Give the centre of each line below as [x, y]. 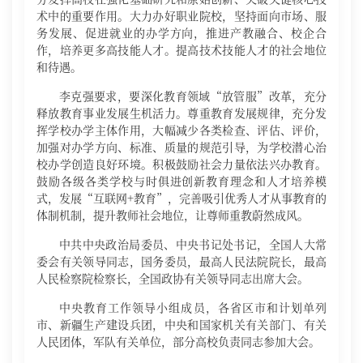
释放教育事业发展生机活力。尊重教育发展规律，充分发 [181, 113]
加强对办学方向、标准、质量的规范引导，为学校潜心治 [181, 147]
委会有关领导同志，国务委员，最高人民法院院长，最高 [181, 261]
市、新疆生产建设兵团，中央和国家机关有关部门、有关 [181, 324]
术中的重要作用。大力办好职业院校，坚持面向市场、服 [181, 15]
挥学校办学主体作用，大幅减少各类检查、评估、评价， [181, 130]
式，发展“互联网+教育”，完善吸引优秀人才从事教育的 [181, 198]
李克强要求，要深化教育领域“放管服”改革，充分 [193, 96]
